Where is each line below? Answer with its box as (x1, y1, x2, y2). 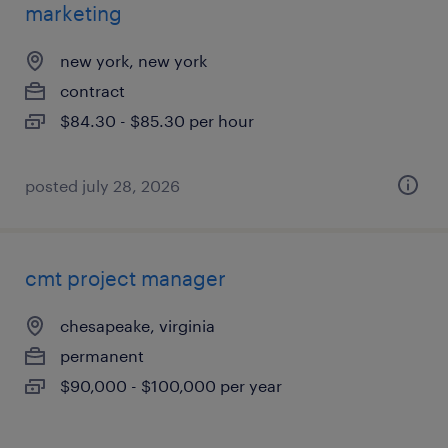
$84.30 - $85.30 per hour (60, 111, 254, 130)
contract (60, 81, 125, 100)
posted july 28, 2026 (25, 176, 180, 195)
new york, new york (60, 51, 207, 70)
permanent (60, 346, 144, 365)
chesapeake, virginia (60, 316, 215, 335)
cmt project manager (25, 266, 226, 290)
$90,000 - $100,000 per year (60, 376, 282, 395)
